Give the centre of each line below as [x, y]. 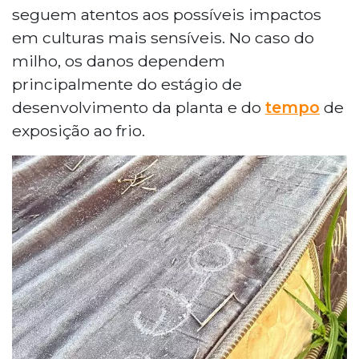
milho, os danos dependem [119, 61]
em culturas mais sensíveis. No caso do [163, 37]
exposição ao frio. [79, 130]
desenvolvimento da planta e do [139, 107]
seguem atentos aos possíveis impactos [167, 14]
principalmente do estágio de [127, 84]
